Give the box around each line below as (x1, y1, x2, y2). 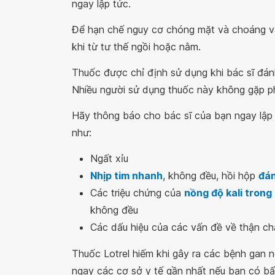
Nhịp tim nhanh (90, 169, 163, 182)
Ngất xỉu (90, 152, 128, 165)
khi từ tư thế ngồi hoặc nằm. (72, 41, 201, 53)
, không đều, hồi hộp (163, 169, 258, 182)
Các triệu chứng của (90, 187, 184, 199)
